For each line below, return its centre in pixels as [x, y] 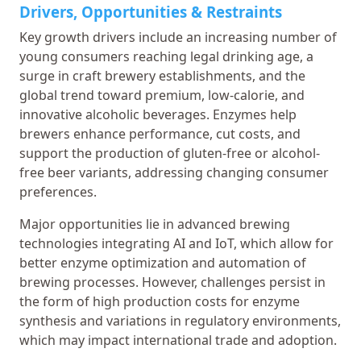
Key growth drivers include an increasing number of [178, 37]
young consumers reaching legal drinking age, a [166, 56]
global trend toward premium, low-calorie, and [162, 95]
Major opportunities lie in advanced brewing [155, 224]
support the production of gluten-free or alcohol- [170, 153]
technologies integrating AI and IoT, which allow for [176, 243]
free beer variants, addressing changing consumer [174, 172]
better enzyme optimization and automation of [163, 262]
